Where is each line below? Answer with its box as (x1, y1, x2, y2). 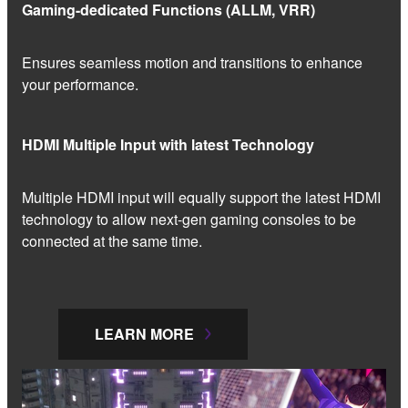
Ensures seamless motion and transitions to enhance (22, 51, 362, 73)
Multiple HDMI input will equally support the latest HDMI (22, 186, 381, 208)
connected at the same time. (22, 229, 202, 251)
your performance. (22, 73, 138, 95)
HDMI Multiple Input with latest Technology (22, 133, 314, 155)
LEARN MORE (95, 322, 194, 344)
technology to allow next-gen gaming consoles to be (22, 208, 356, 229)
